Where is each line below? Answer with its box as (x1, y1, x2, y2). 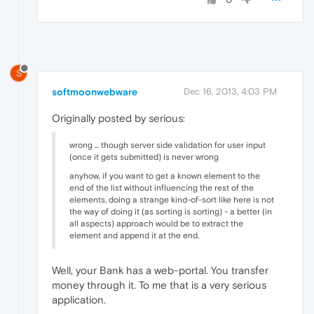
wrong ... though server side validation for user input (69, 139, 266, 150)
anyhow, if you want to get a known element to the (69, 170, 260, 181)
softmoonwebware (52, 86, 137, 97)
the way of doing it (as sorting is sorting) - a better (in (69, 206, 272, 217)
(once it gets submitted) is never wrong (69, 151, 219, 162)
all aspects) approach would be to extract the (69, 218, 243, 228)
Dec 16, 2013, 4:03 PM (184, 86, 277, 97)
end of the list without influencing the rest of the (69, 182, 254, 193)
